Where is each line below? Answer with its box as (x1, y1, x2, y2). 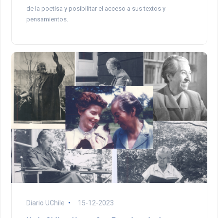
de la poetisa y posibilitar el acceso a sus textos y (26, 5, 165, 13)
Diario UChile (26, 199, 66, 207)
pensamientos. (26, 16, 68, 23)
